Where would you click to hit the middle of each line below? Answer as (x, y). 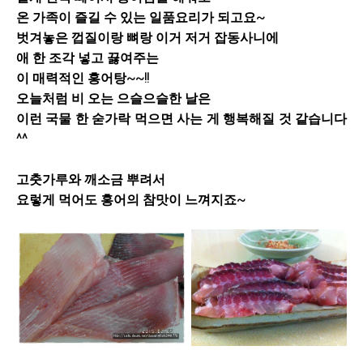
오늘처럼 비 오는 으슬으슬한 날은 (113, 98)
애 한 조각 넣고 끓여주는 (88, 58)
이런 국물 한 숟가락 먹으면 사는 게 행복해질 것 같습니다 (181, 118)
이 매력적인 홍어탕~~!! (83, 78)
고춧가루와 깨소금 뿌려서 (91, 179)
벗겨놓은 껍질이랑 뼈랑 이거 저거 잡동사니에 (147, 37)
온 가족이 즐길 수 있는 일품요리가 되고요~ (141, 17)
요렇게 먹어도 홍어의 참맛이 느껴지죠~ (131, 199)
